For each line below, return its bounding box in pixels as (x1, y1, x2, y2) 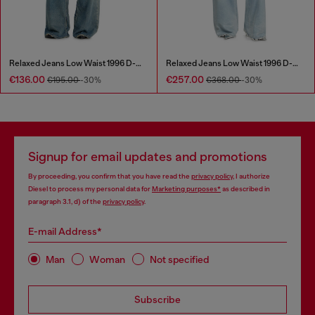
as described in (221, 185, 270, 193)
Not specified (150, 253, 210, 265)
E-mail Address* (28, 226, 102, 238)
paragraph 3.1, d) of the (28, 198, 103, 206)
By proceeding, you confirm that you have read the (28, 172, 191, 181)
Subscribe (134, 294, 181, 306)
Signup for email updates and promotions (28, 150, 267, 165)
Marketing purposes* (152, 185, 221, 193)
